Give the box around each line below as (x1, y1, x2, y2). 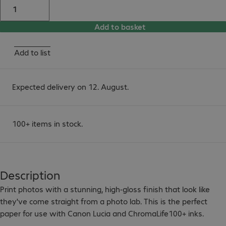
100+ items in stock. (12, 118, 83, 129)
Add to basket (94, 21, 146, 32)
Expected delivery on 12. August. (12, 81, 129, 92)
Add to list (14, 47, 50, 58)
